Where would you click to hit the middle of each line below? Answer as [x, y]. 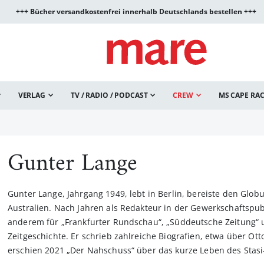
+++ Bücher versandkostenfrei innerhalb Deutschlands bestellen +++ [136, 11]
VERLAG [32, 95]
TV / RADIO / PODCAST [109, 95]
